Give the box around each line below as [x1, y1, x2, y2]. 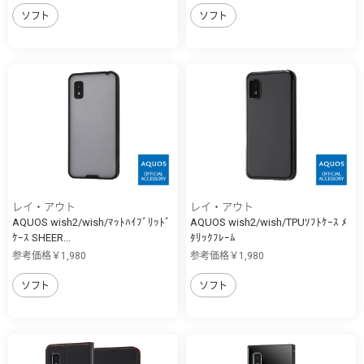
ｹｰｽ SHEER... [12, 232, 71, 245]
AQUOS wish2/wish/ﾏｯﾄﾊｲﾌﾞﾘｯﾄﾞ [12, 216, 171, 229]
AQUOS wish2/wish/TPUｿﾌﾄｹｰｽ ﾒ [190, 216, 347, 229]
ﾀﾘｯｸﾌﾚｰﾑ [190, 232, 236, 245]
